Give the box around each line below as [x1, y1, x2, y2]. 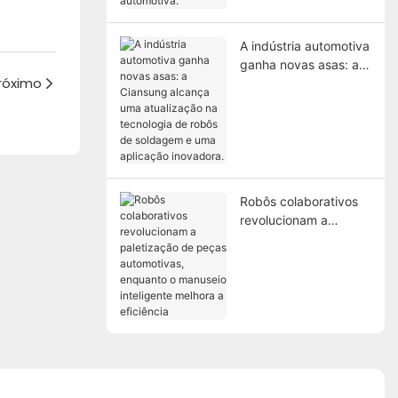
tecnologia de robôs [239, 112, 355, 128]
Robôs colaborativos [239, 193, 358, 209]
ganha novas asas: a [239, 56, 359, 72]
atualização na [239, 93, 324, 109]
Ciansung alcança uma [239, 75, 371, 91]
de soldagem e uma [239, 131, 354, 147]
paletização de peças [239, 230, 365, 246]
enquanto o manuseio [239, 267, 364, 283]
